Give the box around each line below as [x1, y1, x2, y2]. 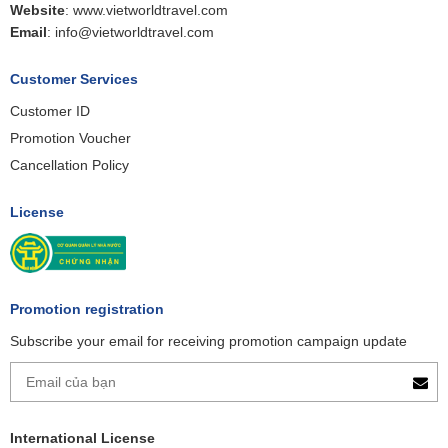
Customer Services [10, 71, 138, 88]
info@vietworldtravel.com [55, 24, 214, 41]
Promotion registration [10, 301, 164, 318]
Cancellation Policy [10, 157, 129, 174]
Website [10, 2, 65, 19]
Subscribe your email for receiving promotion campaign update [10, 333, 407, 350]
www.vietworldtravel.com [73, 2, 228, 19]
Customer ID [10, 103, 90, 120]
